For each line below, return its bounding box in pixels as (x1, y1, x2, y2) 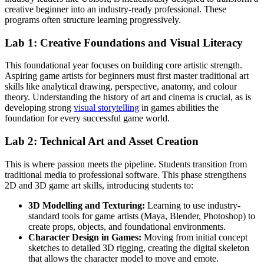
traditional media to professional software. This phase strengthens (5, 169, 246, 180)
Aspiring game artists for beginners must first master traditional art (5, 71, 249, 81)
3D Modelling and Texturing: (28, 200, 145, 210)
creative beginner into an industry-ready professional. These (5, 4, 226, 15)
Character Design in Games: (28, 232, 141, 242)
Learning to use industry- (145, 200, 240, 210)
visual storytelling (74, 103, 139, 113)
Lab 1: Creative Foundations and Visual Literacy (5, 36, 243, 49)
